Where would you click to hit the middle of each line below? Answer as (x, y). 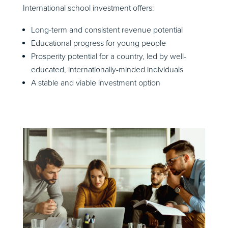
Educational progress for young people (98, 44)
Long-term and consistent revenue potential (107, 30)
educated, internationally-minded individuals (107, 70)
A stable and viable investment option (95, 83)
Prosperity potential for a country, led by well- (108, 57)
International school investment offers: (88, 8)
